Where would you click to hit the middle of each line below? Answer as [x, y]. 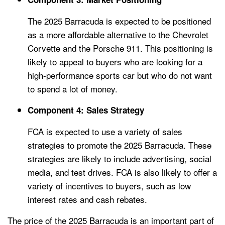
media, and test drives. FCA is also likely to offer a [122, 172]
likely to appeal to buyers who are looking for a [115, 62]
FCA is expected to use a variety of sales [105, 132]
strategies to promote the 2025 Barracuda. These [120, 145]
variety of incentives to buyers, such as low [109, 186]
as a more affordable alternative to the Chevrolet [118, 35]
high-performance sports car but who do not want [120, 75]
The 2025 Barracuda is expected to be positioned [119, 21]
